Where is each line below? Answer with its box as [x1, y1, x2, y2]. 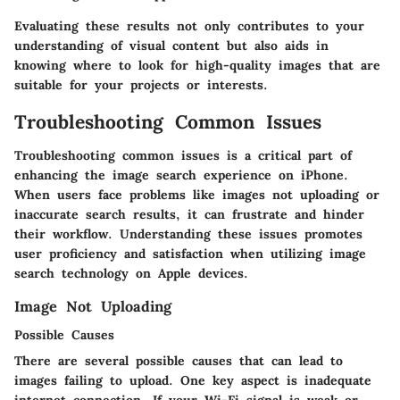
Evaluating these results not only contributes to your [14, 17, 364, 34]
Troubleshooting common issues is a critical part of [14, 147, 352, 164]
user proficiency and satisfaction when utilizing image [14, 246, 366, 262]
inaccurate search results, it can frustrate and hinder [14, 206, 364, 223]
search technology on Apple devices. [14, 265, 248, 282]
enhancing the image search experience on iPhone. [14, 167, 348, 184]
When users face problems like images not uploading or [14, 187, 379, 204]
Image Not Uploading [14, 297, 171, 316]
